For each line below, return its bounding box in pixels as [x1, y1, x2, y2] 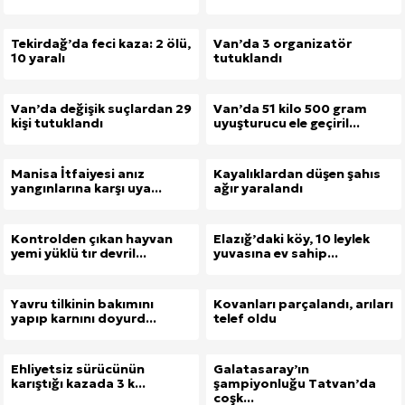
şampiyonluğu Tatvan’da [213, 375, 376, 391]
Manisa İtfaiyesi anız [11, 165, 145, 182]
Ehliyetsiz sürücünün [11, 361, 145, 377]
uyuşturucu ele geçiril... [213, 115, 360, 131]
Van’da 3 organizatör [213, 35, 352, 52]
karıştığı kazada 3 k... [11, 375, 146, 391]
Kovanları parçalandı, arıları [213, 296, 393, 312]
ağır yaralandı [213, 180, 303, 196]
